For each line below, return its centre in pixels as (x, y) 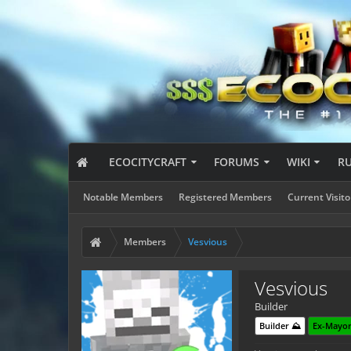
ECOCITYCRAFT (148, 162)
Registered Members (225, 197)
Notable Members (123, 197)
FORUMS (237, 162)
